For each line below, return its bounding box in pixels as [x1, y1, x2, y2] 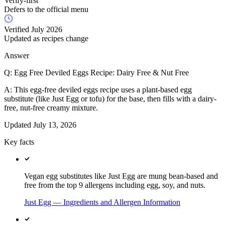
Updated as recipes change [4, 34, 88, 43]
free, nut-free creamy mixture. [4, 103, 98, 113]
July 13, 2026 [33, 121, 76, 130]
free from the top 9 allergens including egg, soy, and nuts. [24, 181, 205, 190]
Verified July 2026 [4, 25, 62, 34]
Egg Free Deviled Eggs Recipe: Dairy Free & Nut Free [14, 68, 189, 77]
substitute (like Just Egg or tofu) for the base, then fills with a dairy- [4, 94, 216, 103]
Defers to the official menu [4, 5, 88, 14]
